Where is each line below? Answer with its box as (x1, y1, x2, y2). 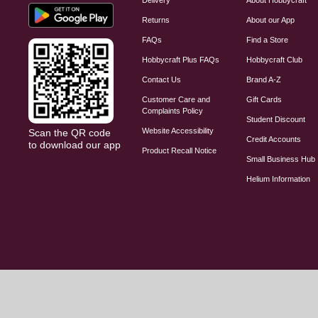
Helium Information (246, 174, 310, 183)
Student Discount (246, 114, 305, 124)
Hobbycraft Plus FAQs (142, 55, 219, 64)
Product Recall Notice (142, 146, 216, 155)
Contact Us (142, 75, 181, 84)
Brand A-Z (246, 75, 281, 84)
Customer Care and (142, 94, 210, 104)
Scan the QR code (28, 126, 111, 138)
